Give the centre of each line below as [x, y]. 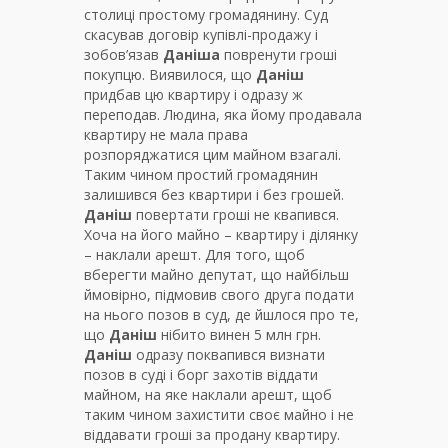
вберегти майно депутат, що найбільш [216, 275]
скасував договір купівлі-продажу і [201, 35]
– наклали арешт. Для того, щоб [194, 255]
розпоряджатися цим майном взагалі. [212, 155]
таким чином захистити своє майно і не [219, 415]
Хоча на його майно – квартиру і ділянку [221, 235]
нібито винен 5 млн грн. [239, 335]
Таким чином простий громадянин [201, 175]
